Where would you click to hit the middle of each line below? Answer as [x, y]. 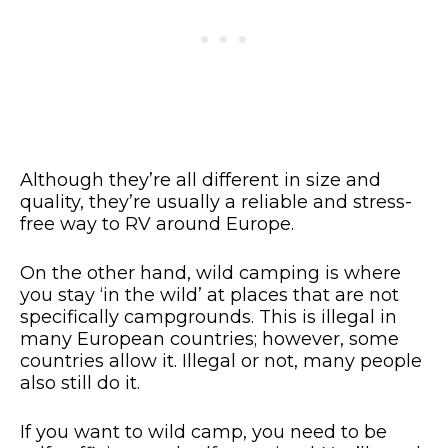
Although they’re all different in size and [200, 180]
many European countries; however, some [209, 339]
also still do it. [80, 383]
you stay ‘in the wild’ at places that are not [209, 295]
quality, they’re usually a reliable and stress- [216, 202]
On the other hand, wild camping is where [210, 273]
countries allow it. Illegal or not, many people [221, 361]
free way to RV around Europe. [159, 224]
